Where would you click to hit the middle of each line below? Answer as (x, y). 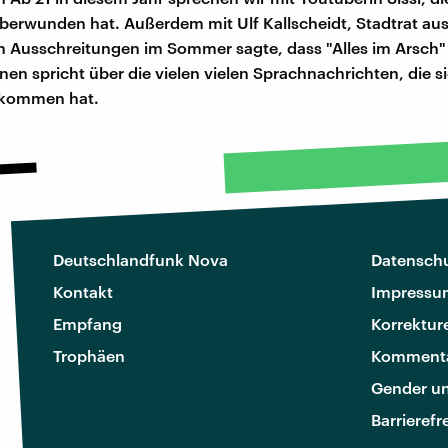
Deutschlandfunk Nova (140, 259)
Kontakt (83, 291)
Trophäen (89, 355)
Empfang (87, 323)
